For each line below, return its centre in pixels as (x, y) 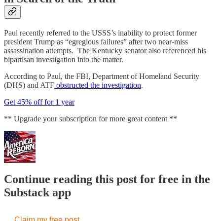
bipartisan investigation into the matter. (66, 60)
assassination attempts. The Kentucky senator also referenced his (105, 51)
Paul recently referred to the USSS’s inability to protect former (100, 33)
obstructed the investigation (98, 85)
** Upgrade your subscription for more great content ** (91, 119)
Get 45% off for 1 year (39, 102)
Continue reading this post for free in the (107, 179)
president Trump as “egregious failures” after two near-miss (96, 42)
